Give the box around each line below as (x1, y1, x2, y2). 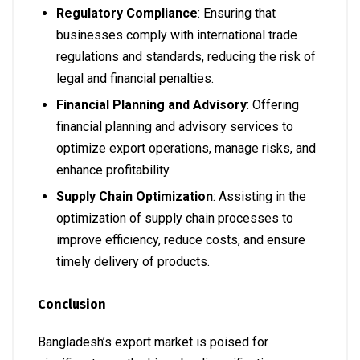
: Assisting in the (213, 188, 306, 204)
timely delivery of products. (56, 253, 210, 269)
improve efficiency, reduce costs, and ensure (56, 231, 305, 247)
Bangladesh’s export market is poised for (38, 333, 268, 350)
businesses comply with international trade (56, 27, 297, 43)
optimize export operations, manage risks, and (56, 140, 316, 156)
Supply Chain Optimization (56, 188, 213, 204)
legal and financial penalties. (56, 70, 214, 86)
